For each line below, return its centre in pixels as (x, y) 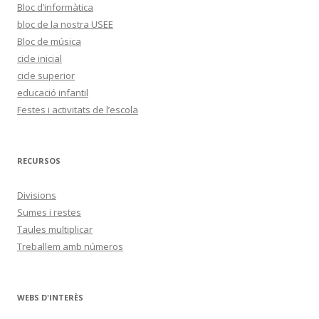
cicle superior (46, 76)
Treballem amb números (70, 247)
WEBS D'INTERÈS (50, 298)
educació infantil (53, 93)
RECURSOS (39, 161)
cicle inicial (40, 59)
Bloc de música (49, 42)
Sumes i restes (49, 213)
